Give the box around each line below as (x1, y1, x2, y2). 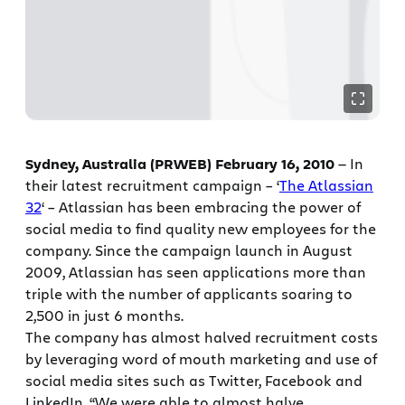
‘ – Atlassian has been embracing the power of (42, 197, 361, 217)
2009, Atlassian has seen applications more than (25, 262, 366, 282)
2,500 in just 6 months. (25, 306, 184, 325)
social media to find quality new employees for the (25, 219, 376, 239)
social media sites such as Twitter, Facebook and (25, 371, 363, 391)
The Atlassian (279, 175, 373, 195)
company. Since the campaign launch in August (25, 240, 353, 260)
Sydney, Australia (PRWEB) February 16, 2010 (25, 154, 334, 174)
